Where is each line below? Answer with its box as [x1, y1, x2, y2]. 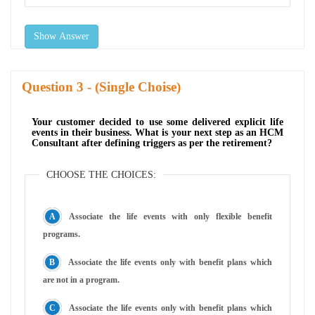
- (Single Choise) [84, 79, 181, 94]
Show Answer [34, 30, 89, 41]
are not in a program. [43, 274, 120, 285]
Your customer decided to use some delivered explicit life [32, 116, 283, 127]
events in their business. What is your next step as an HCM [32, 127, 283, 138]
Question [22, 79, 77, 94]
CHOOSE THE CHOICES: [46, 169, 156, 180]
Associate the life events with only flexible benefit [69, 211, 272, 221]
